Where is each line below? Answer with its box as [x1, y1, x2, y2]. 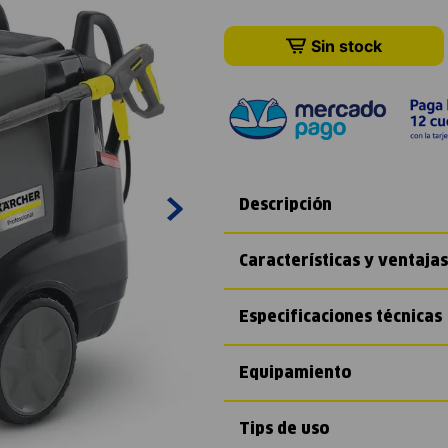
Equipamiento [239, 364, 351, 381]
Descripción [239, 196, 332, 213]
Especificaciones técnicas [239, 308, 442, 325]
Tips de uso [239, 420, 329, 437]
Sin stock [311, 35, 382, 56]
